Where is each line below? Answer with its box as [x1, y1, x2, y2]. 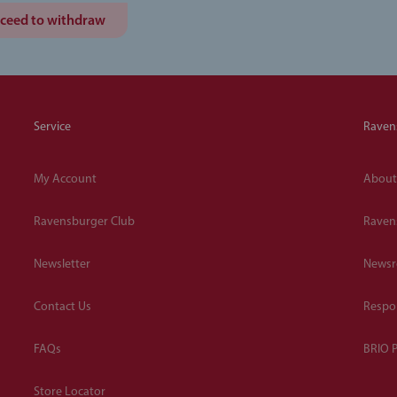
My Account [34, 172, 97, 186]
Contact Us [34, 300, 91, 314]
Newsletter [34, 257, 90, 271]
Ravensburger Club [34, 214, 135, 229]
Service [34, 121, 71, 135]
